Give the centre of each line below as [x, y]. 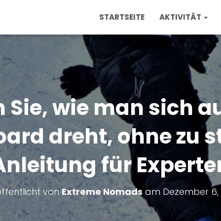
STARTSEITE [122, 17]
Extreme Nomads [102, 192]
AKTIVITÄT [181, 17]
